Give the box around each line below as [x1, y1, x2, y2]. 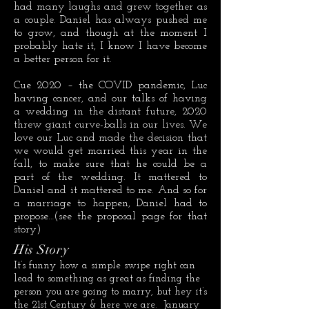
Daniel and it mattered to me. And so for [14, 185, 207, 196]
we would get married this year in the [14, 146, 207, 157]
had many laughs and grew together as [14, 1, 207, 12]
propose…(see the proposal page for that [14, 211, 207, 222]
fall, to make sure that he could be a [14, 159, 207, 170]
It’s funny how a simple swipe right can [14, 261, 195, 271]
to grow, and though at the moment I [14, 28, 207, 39]
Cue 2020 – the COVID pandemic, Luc [14, 80, 207, 91]
